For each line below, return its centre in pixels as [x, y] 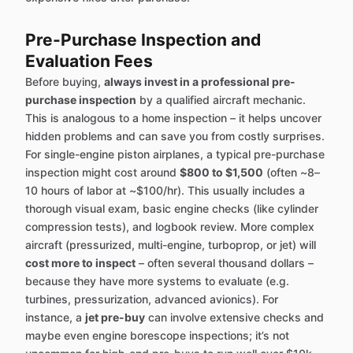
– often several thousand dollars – [225, 263]
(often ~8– [292, 173]
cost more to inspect [80, 263]
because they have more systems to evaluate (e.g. [157, 281]
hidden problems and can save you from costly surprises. [175, 136]
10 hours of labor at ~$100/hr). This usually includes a [165, 191]
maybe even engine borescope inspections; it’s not [157, 336]
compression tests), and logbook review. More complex [170, 227]
